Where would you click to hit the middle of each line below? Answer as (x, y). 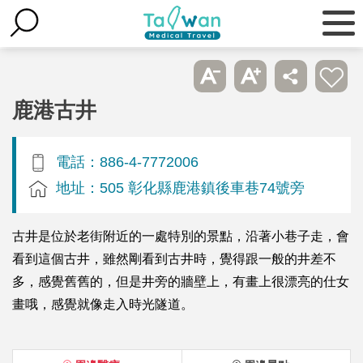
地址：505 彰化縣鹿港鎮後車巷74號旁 (180, 187)
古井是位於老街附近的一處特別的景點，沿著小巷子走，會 (181, 236)
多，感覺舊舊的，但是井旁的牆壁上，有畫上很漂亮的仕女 (181, 281)
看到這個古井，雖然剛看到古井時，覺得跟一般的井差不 (174, 258)
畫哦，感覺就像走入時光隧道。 (103, 304)
